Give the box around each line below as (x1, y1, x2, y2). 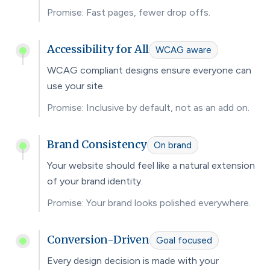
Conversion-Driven (47, 232, 149, 246)
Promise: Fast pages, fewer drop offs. (47, 6, 210, 18)
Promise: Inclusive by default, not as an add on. (47, 101, 250, 113)
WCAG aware (155, 44, 212, 55)
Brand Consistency (47, 137, 147, 151)
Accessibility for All (47, 42, 149, 56)
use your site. (47, 80, 105, 92)
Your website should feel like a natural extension (47, 159, 255, 171)
